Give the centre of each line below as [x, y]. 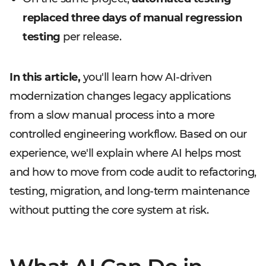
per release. [91, 37]
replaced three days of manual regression [132, 18]
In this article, [45, 77]
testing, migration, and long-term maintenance [130, 191]
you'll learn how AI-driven [146, 77]
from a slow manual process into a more [112, 115]
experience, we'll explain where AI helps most [125, 153]
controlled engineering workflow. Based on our [128, 134]
